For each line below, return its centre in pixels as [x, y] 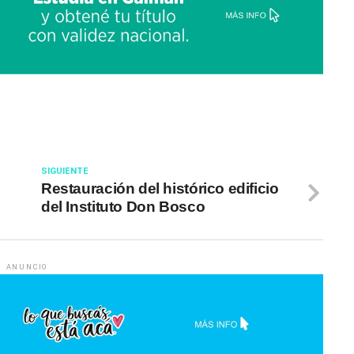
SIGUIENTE [65, 171]
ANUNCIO [27, 267]
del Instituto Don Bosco [123, 207]
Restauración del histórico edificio [160, 189]
